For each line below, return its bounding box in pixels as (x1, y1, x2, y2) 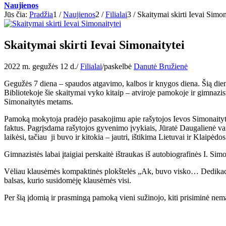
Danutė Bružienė (134, 62, 188, 71)
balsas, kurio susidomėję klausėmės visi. (4, 176, 131, 185)
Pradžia (29, 10, 53, 19)
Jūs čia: (4, 10, 27, 19)
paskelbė (104, 62, 134, 71)
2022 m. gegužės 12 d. (4, 62, 76, 71)
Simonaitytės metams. (4, 97, 73, 106)
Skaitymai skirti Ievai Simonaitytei (4, 38, 185, 51)
